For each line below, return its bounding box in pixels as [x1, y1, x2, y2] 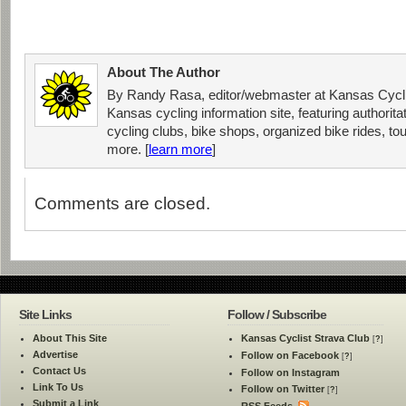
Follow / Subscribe [227, 307, 326, 322]
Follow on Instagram [241, 367, 340, 378]
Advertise [33, 349, 78, 360]
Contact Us [33, 365, 86, 376]
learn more [149, 142, 212, 157]
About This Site [33, 333, 107, 343]
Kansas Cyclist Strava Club [241, 333, 370, 343]
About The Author [107, 65, 220, 80]
